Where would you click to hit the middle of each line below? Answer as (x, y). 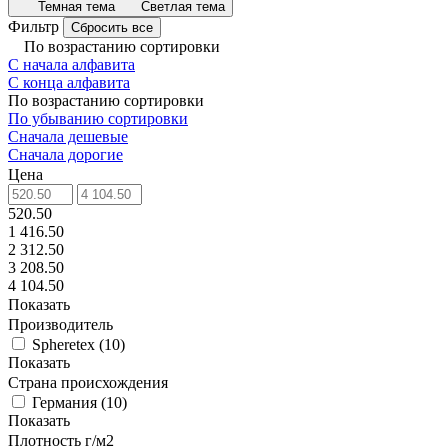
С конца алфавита (69, 82)
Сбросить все (112, 27)
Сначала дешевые (68, 136)
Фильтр (33, 26)
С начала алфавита (71, 64)
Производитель (60, 324)
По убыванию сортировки (98, 118)
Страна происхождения (88, 382)
